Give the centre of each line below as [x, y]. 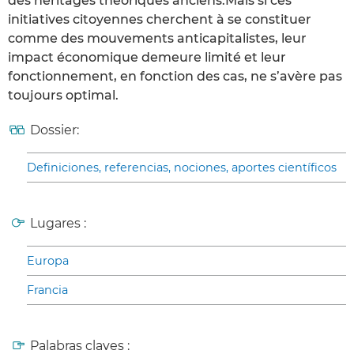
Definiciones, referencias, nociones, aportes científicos [182, 168]
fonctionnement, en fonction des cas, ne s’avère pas [175, 77]
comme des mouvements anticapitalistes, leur [157, 39]
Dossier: [55, 130]
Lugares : [58, 224]
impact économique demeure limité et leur [147, 58]
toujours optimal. [63, 96]
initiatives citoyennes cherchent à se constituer [160, 20]
